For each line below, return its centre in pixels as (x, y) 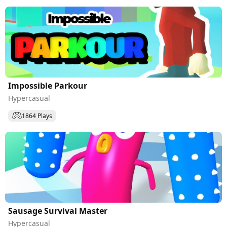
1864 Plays (37, 116)
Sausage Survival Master (58, 211)
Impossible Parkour (48, 86)
